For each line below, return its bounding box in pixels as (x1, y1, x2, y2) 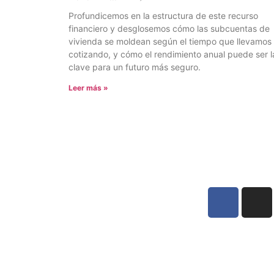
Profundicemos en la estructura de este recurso (68, 10, 258, 21)
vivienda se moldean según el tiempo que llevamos (68, 36, 272, 47)
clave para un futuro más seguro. (68, 62, 201, 73)
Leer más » (68, 83, 108, 93)
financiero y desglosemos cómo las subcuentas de (68, 23, 270, 34)
